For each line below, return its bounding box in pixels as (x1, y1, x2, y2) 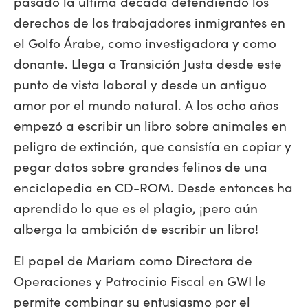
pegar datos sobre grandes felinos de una (14, 157, 267, 175)
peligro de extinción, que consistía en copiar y (14, 136, 291, 155)
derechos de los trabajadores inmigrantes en (14, 12, 285, 31)
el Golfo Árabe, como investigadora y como (14, 33, 276, 52)
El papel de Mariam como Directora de (14, 250, 252, 269)
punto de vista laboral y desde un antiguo (14, 74, 267, 93)
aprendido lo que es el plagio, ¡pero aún (14, 198, 258, 217)
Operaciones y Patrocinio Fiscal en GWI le (14, 271, 266, 289)
